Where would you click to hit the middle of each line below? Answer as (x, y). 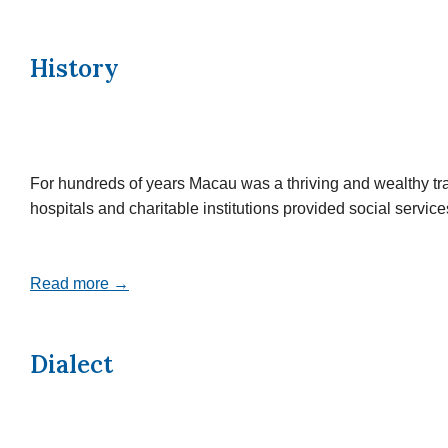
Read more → (79, 283)
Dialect (71, 365)
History (74, 69)
